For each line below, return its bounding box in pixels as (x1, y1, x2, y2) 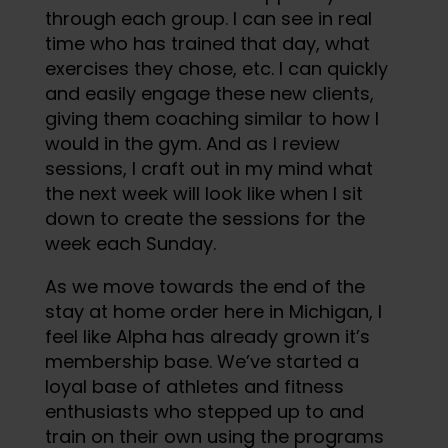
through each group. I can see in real (44, 5, 372, 31)
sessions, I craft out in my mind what (44, 155, 373, 181)
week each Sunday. (44, 230, 221, 256)
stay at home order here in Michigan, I (44, 298, 382, 324)
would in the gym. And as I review (44, 130, 340, 156)
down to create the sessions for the (44, 205, 365, 231)
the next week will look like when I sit (44, 180, 363, 206)
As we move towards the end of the (44, 273, 365, 299)
